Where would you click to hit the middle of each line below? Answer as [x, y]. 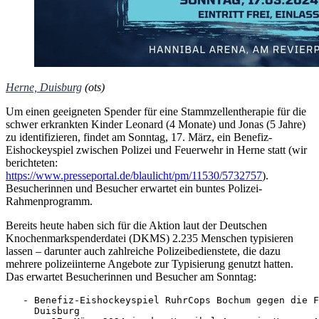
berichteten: [32, 162]
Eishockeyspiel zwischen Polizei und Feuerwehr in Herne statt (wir [156, 150]
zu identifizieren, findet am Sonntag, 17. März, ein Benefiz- [139, 137]
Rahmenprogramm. [49, 201]
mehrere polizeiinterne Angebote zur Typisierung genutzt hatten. [150, 263]
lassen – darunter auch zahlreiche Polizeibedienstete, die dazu [143, 251]
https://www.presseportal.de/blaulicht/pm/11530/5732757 [134, 175]
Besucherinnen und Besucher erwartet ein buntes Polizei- [134, 188]
